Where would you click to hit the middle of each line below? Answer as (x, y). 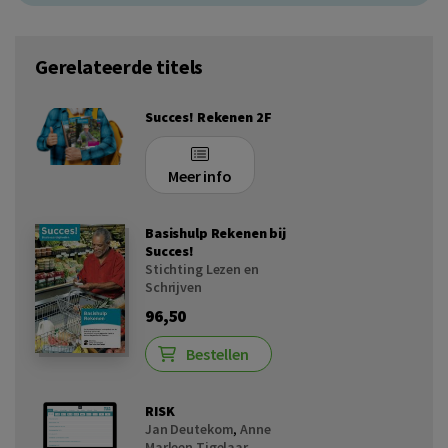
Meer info (200, 176)
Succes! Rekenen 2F (208, 117)
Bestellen (217, 354)
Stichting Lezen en (202, 269)
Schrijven (173, 287)
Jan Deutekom (189, 429)
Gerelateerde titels (119, 66)
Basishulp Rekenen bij (216, 233)
